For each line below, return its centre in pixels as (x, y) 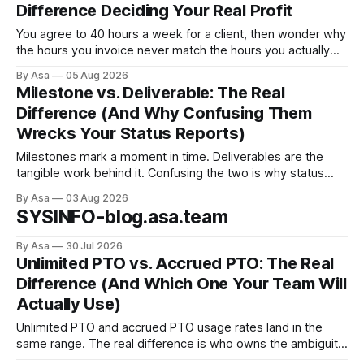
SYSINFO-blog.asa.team (122, 217)
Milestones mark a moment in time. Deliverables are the (170, 157)
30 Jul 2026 (94, 246)
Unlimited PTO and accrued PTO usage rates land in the (169, 327)
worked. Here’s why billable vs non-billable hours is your (171, 67)
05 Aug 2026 (97, 75)
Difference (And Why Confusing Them (164, 113)
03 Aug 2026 (97, 198)
